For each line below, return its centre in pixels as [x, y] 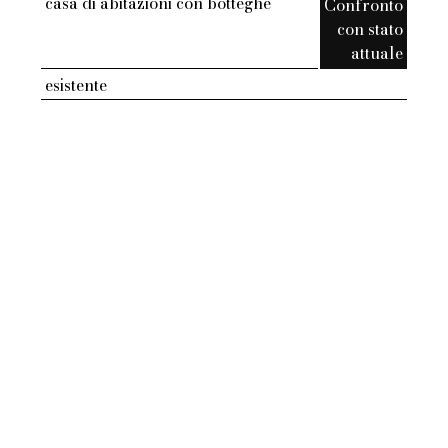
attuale [376, 53]
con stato [369, 29]
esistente [76, 85]
